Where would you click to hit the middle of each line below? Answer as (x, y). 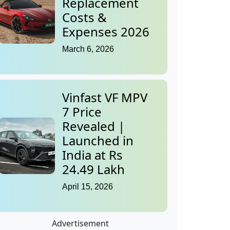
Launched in (98, 141)
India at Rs (92, 155)
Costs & (84, 17)
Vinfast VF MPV (105, 98)
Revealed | (93, 126)
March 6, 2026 (88, 49)
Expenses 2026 (106, 32)
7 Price (82, 112)
